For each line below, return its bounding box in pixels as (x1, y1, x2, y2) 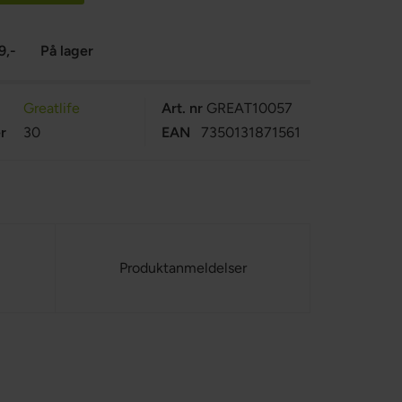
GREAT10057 (205, 100, 293, 117)
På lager (40, 42, 94, 59)
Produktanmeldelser (118, 259, 247, 276)
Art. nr (161, 100, 203, 117)
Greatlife (22, 100, 80, 117)
